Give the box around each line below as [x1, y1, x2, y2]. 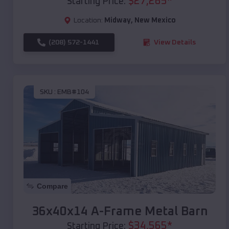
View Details [154, 38, 196, 46]
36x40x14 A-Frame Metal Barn [31, 205, 208, 218]
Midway [104, 16, 131, 24]
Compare [37, 181, 68, 190]
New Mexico [134, 16, 176, 24]
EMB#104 [57, 88, 89, 96]
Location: [73, 16, 103, 24]
